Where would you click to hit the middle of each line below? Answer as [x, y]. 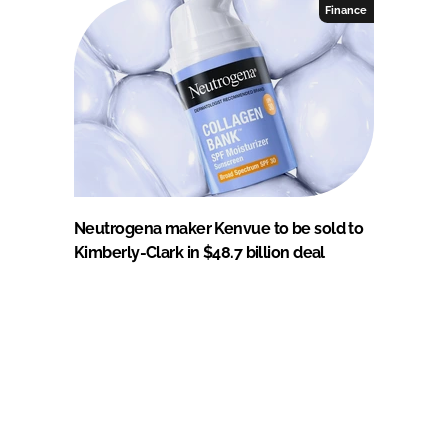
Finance [346, 9]
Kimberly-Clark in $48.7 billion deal [199, 252]
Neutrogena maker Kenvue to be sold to [219, 228]
